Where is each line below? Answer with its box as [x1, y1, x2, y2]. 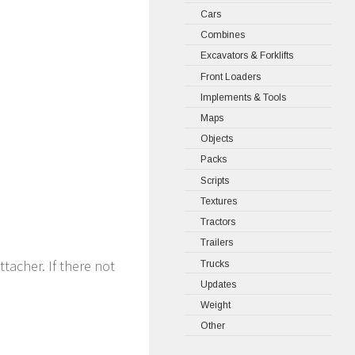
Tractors [200, 216, 235, 228]
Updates [200, 278, 236, 290]
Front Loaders [200, 71, 261, 82]
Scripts [200, 174, 229, 186]
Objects [200, 133, 233, 145]
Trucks [200, 258, 229, 269]
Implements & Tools [200, 91, 286, 103]
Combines [200, 29, 245, 40]
